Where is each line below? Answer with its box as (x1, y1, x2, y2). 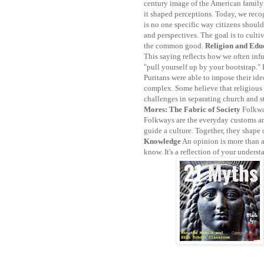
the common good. (144, 41, 205, 51)
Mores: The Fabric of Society (144, 105, 242, 114)
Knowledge (144, 137, 181, 146)
